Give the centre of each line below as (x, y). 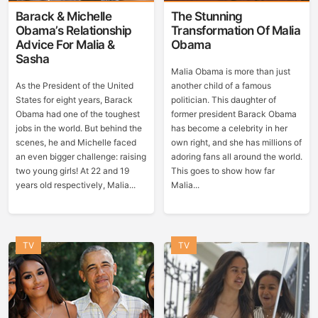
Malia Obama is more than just (230, 71)
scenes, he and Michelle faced (76, 142)
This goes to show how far (223, 171)
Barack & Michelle (64, 16)
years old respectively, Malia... (75, 185)
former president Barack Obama (234, 114)
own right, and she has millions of (236, 142)
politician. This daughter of (223, 100)
